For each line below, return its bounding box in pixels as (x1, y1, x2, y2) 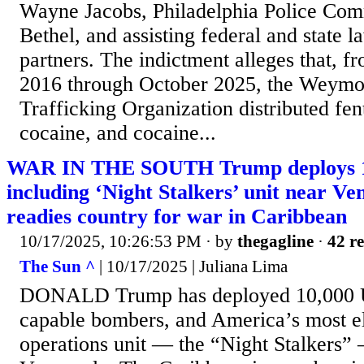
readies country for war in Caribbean (6, 204, 347, 228)
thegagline (237, 231, 314, 251)
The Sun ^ (19, 257, 95, 277)
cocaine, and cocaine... (19, 120, 216, 145)
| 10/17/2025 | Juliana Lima (95, 257, 288, 277)
